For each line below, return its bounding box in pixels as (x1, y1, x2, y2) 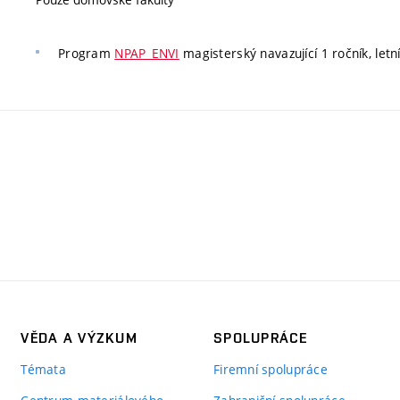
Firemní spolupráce (212, 360, 329, 378)
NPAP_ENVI (114, 45, 179, 62)
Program (58, 45, 115, 62)
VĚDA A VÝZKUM (21, 329, 137, 346)
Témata (21, 360, 66, 378)
